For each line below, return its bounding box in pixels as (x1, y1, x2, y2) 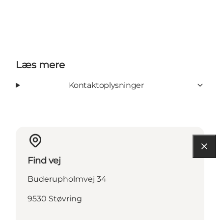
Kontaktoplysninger (68, 80, 144, 90)
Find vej (27, 155, 61, 166)
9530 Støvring (27, 193, 82, 203)
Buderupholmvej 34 (27, 174, 107, 184)
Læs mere (16, 58, 65, 71)
